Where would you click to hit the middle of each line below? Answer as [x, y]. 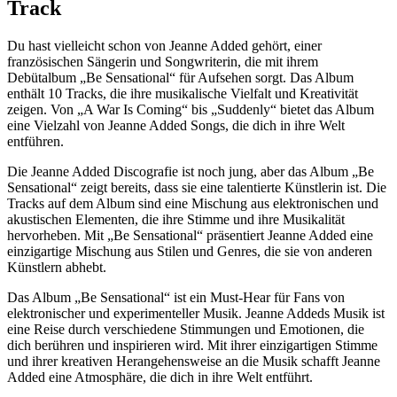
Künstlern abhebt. [57, 267]
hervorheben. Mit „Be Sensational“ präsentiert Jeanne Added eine [190, 235]
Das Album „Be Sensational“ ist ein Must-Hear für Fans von [176, 297]
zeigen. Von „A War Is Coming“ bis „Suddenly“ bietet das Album [191, 109]
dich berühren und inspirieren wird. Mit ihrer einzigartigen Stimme [192, 345]
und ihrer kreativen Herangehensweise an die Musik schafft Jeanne [194, 361]
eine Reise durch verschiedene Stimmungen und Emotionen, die [186, 329]
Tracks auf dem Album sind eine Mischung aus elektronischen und [193, 203]
